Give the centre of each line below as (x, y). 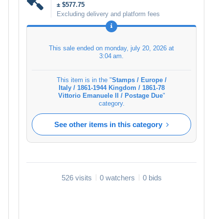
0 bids (152, 177)
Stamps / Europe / (139, 80)
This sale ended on (77, 48)
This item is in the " (84, 80)
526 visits (77, 177)
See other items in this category (108, 124)
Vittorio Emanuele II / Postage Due (110, 95)
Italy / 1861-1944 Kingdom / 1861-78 (111, 88)
